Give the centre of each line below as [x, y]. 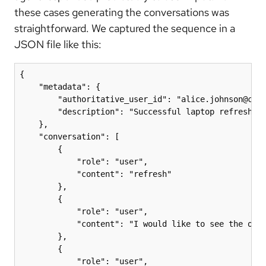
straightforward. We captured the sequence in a [125, 28]
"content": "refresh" [96, 174]
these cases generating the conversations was [122, 12]
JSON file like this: [58, 45]
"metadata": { [60, 87]
